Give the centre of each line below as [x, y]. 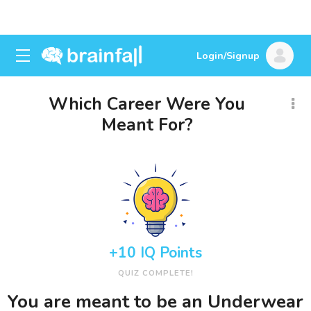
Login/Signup [228, 56]
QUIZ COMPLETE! [155, 273]
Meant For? [147, 125]
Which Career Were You [147, 104]
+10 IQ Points [155, 252]
